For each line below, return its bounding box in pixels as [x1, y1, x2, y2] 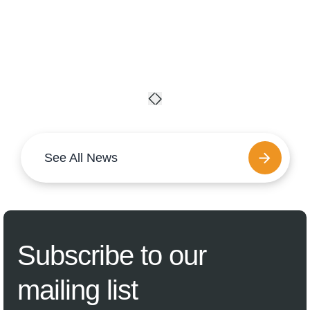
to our [140, 240, 206, 271]
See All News [44, 150, 118, 165]
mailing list [17, 275, 138, 305]
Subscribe [17, 240, 140, 271]
